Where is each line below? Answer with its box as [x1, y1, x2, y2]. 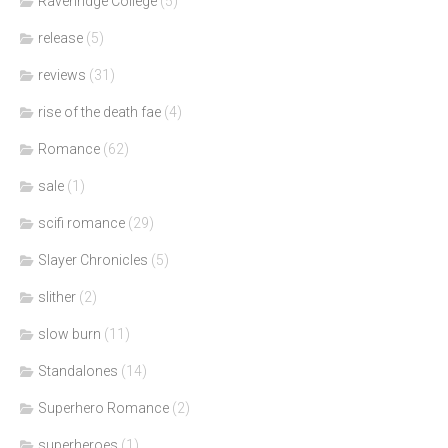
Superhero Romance [38, 399, 169, 416]
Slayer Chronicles [38, 251, 148, 268]
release [38, 29, 83, 46]
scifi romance [38, 214, 125, 231]
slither [38, 288, 76, 305]
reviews [38, 66, 86, 83]
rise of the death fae [38, 103, 161, 120]
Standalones [38, 362, 118, 379]
